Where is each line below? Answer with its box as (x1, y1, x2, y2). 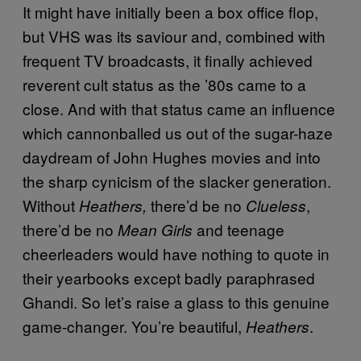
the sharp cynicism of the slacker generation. (23, 169, 331, 192)
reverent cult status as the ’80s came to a (23, 73, 306, 95)
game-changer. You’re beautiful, (23, 314, 246, 337)
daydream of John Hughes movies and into (23, 145, 321, 168)
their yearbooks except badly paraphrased (23, 266, 315, 288)
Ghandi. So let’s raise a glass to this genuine (23, 290, 330, 313)
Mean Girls (118, 218, 193, 240)
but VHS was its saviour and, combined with (23, 24, 326, 47)
